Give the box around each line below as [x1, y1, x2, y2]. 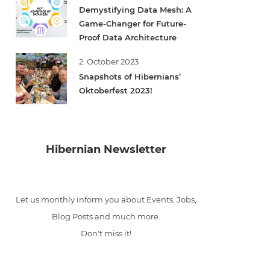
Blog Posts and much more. [52, 212, 160, 221]
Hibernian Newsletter [46, 143, 166, 156]
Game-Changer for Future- [79, 19, 186, 28]
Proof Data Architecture [79, 33, 177, 42]
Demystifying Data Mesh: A [79, 5, 192, 14]
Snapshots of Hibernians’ [79, 72, 181, 81]
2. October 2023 [79, 57, 139, 66]
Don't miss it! [81, 228, 131, 238]
